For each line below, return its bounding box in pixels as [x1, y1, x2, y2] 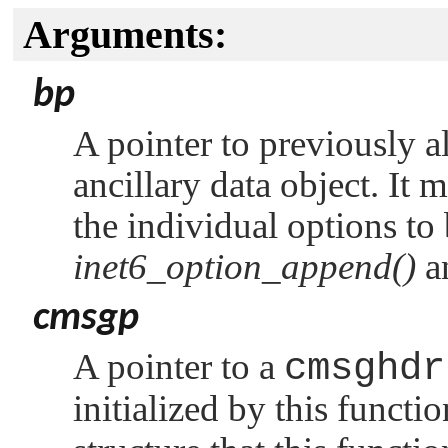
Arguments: [23, 12, 227, 57]
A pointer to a [73, 346, 284, 387]
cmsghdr [284, 346, 445, 391]
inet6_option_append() [73, 246, 416, 287]
